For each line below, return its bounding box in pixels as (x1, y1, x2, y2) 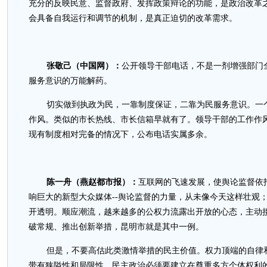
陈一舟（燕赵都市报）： (46, 178, 138, 187)
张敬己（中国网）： (46, 61, 122, 70)
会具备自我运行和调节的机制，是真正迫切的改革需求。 (29, 14, 237, 23)
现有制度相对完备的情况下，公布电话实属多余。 (29, 130, 212, 139)
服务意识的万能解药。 (29, 76, 112, 85)
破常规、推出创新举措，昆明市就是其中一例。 (29, 222, 204, 231)
